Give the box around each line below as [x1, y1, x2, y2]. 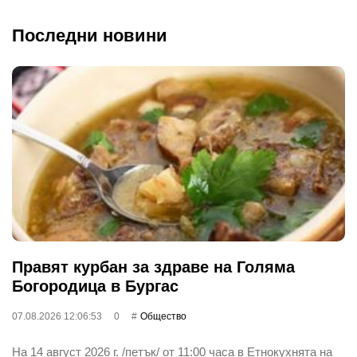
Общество [140, 310, 186, 322]
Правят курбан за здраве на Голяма [12, 257, 295, 276]
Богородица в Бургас [12, 277, 178, 295]
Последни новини [12, 25, 167, 45]
